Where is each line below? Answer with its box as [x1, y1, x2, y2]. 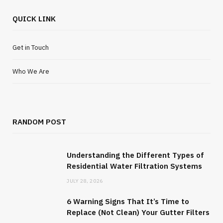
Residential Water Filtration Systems [67, 161, 202, 171]
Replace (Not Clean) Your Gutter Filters [67, 207, 210, 217]
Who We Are [12, 67, 49, 76]
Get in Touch [12, 43, 49, 52]
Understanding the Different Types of [67, 150, 204, 160]
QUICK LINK [12, 13, 56, 23]
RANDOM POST [12, 116, 66, 126]
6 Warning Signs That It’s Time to [67, 196, 189, 206]
